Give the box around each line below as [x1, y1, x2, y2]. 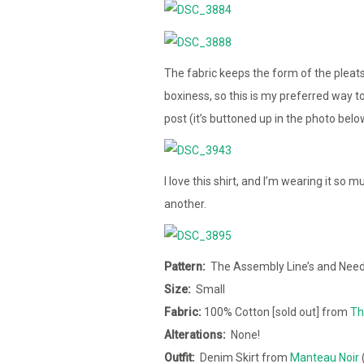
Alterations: [164, 328, 231, 342]
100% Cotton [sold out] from [201, 305, 350, 319]
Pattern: [164, 260, 206, 274]
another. [164, 197, 206, 210]
